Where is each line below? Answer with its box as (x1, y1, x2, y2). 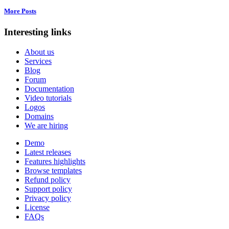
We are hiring (25, 121, 68, 130)
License (25, 203, 50, 212)
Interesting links (4, 27, 71, 38)
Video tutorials (25, 94, 72, 103)
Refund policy (25, 175, 71, 185)
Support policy (25, 185, 72, 194)
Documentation (25, 84, 74, 94)
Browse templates (25, 166, 82, 175)
